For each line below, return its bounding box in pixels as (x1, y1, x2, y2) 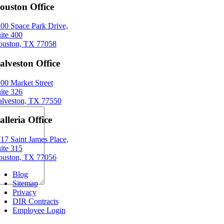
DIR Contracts (12, 197, 58, 206)
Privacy (12, 188, 36, 197)
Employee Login (12, 206, 65, 215)
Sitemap (12, 179, 38, 188)
